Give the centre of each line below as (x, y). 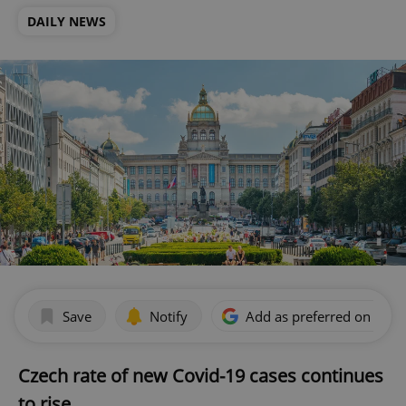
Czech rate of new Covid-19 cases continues (201, 376)
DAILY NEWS (67, 21)
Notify (169, 316)
